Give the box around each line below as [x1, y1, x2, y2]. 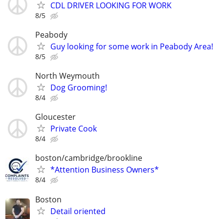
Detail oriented [50, 205, 106, 217]
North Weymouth [35, 70, 100, 82]
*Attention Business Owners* [50, 164, 159, 175]
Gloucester [35, 111, 76, 123]
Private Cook [50, 123, 97, 134]
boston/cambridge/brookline [35, 153, 142, 164]
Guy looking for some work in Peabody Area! [50, 41, 213, 52]
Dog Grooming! [50, 82, 107, 93]
